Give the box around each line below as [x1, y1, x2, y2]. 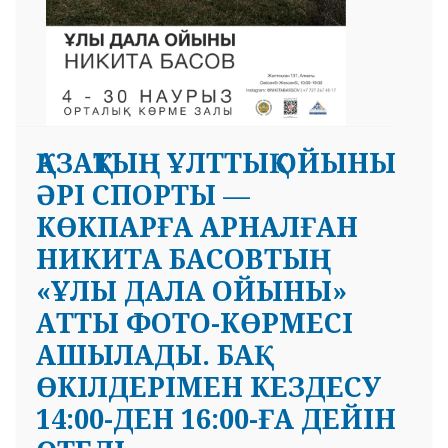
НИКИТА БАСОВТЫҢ [36, 240, 331, 278]
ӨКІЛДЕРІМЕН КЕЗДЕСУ [36, 368, 381, 406]
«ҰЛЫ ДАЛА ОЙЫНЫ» [36, 272, 347, 310]
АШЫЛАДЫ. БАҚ [36, 336, 254, 374]
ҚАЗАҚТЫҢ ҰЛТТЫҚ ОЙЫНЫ [36, 144, 396, 182]
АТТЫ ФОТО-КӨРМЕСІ [36, 304, 353, 342]
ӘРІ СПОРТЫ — [36, 176, 250, 214]
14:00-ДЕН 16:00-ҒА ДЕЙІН [36, 400, 396, 438]
